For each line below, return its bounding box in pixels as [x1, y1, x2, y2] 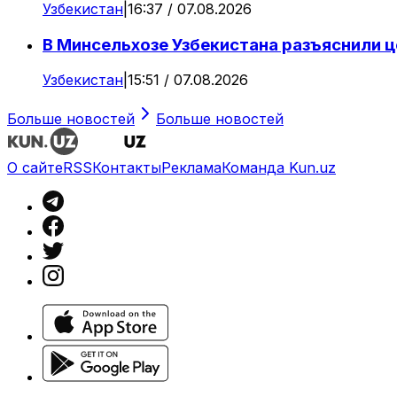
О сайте [7, 159, 63, 177]
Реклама [161, 159, 222, 177]
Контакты [92, 159, 161, 177]
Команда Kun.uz [222, 159, 336, 177]
